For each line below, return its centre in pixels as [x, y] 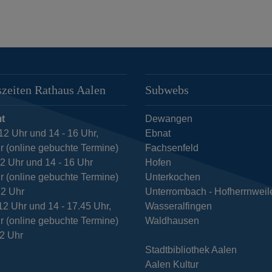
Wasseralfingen [178, 206]
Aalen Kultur [172, 264]
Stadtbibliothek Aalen [191, 250]
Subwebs [167, 90]
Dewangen [168, 118]
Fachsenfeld [172, 148]
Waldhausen [172, 220]
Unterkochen [172, 177]
